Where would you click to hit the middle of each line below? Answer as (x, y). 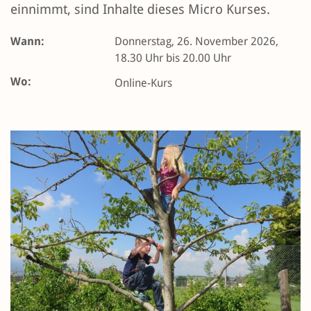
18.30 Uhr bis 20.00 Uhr (173, 58)
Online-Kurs (143, 83)
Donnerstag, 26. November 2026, (196, 42)
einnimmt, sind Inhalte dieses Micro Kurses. (140, 10)
